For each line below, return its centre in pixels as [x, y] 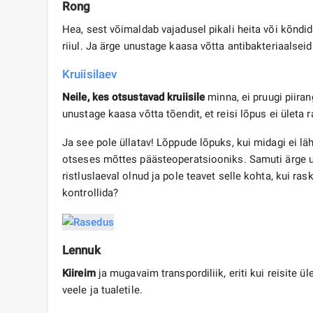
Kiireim [79, 274]
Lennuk [81, 250]
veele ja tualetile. [102, 290]
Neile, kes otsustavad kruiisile [134, 97]
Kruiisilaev [90, 74]
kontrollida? [90, 193]
